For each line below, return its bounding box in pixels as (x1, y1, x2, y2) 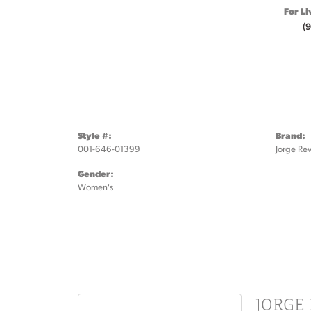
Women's (78, 181, 113, 192)
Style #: (78, 129, 112, 141)
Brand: (276, 129, 305, 141)
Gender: (78, 167, 114, 179)
